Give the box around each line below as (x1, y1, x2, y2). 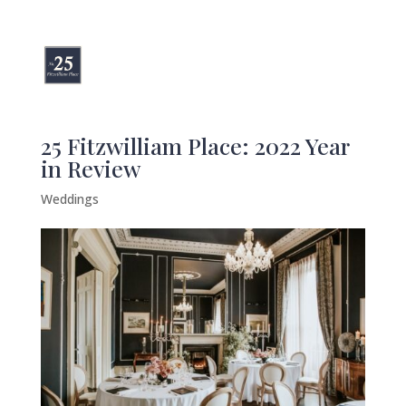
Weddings (40, 190, 99, 208)
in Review (40, 153, 140, 183)
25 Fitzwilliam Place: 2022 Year (40, 130, 349, 160)
